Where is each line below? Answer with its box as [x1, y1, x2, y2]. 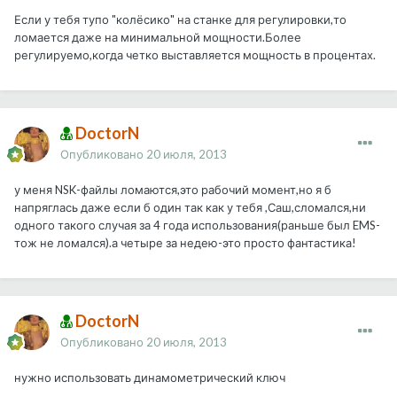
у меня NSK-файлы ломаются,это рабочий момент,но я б [14, 183, 331, 198]
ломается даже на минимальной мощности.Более [14, 30, 301, 45]
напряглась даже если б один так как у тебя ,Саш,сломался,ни [14, 200, 366, 215]
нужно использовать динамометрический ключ [14, 370, 285, 385]
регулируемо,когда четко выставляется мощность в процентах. [14, 48, 376, 63]
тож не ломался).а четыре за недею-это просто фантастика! [14, 236, 356, 251]
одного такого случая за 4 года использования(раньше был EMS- [14, 218, 380, 233]
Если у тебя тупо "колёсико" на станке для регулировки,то [14, 12, 346, 27]
